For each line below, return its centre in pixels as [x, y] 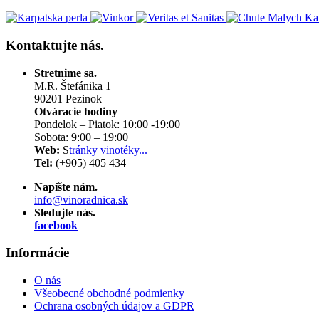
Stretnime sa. [66, 73]
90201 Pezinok [68, 98]
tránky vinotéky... [108, 150]
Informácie [37, 253]
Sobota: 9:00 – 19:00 [81, 137]
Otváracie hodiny [76, 111]
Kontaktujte [41, 46]
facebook [56, 225]
